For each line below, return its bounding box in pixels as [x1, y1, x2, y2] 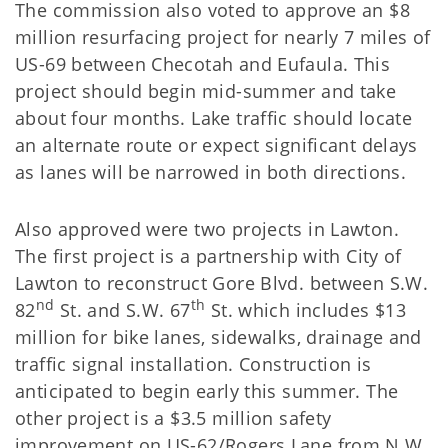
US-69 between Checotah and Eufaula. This [15, 52, 391, 76]
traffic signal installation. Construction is [15, 352, 372, 376]
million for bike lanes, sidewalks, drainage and [15, 325, 422, 349]
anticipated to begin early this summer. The [15, 379, 399, 403]
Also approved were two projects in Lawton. [15, 217, 399, 241]
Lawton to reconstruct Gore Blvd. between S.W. [15, 271, 429, 295]
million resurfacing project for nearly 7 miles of [15, 25, 431, 49]
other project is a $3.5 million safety [15, 406, 332, 430]
